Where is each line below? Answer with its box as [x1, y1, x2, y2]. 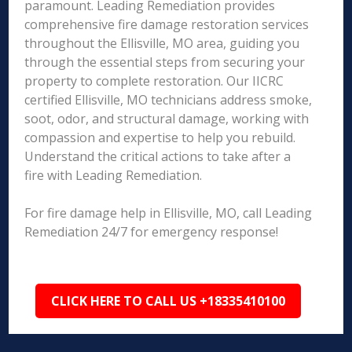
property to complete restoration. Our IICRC [24, 72, 284, 90]
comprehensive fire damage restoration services [24, 16, 310, 33]
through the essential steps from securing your [24, 53, 306, 71]
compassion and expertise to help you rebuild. [24, 129, 296, 146]
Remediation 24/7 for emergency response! [24, 223, 279, 240]
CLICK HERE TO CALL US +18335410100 [51, 292, 286, 310]
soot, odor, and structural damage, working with [24, 110, 310, 127]
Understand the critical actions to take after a [24, 148, 291, 165]
